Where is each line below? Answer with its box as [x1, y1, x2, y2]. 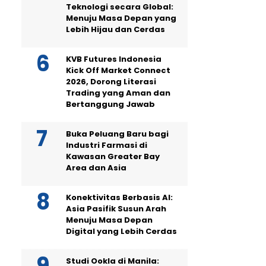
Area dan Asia [66, 162, 126, 173]
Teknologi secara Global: [66, 1, 173, 12]
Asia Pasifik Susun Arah [66, 203, 166, 214]
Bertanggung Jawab [66, 99, 155, 110]
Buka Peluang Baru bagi [66, 128, 169, 140]
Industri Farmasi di [66, 140, 147, 151]
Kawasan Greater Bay [66, 151, 160, 162]
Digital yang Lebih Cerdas [66, 226, 177, 237]
